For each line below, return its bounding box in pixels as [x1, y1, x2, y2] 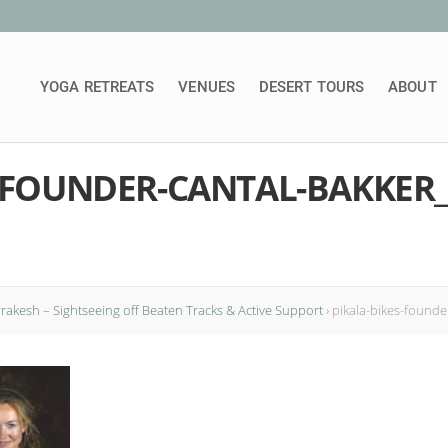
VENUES [178, 78, 235, 96]
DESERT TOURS [258, 78, 365, 96]
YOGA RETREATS [40, 78, 155, 96]
